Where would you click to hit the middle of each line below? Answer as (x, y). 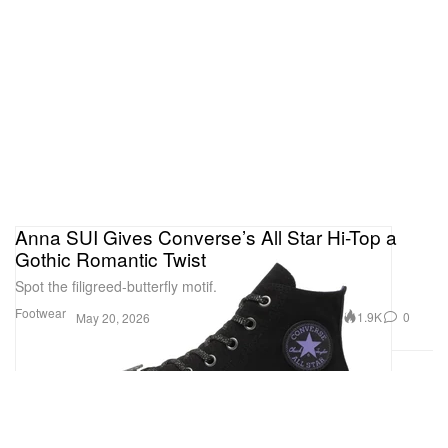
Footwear (40, 312)
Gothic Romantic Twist (110, 258)
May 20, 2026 (113, 317)
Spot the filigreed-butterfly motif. (116, 285)
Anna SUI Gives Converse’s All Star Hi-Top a (206, 236)
